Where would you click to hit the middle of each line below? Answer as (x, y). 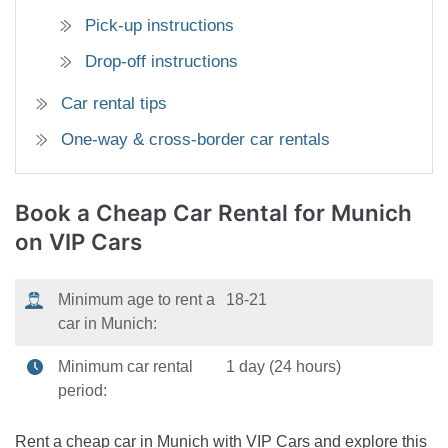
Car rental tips (114, 104)
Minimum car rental (126, 367)
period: (83, 391)
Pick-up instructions (159, 26)
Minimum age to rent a (137, 300)
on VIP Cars (78, 242)
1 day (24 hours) (284, 367)
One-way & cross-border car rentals (195, 140)
